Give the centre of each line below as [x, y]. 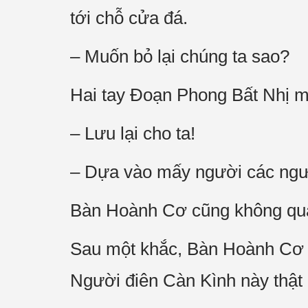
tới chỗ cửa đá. [129, 18]
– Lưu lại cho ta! [133, 133]
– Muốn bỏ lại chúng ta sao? [180, 56]
